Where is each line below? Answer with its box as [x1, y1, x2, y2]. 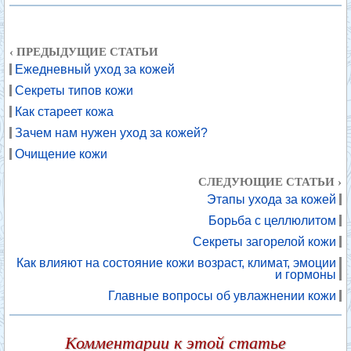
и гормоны [275, 268, 336, 281]
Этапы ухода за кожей [207, 193, 336, 206]
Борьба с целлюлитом [208, 214, 336, 227]
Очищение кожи [15, 147, 107, 161]
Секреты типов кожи [15, 84, 133, 97]
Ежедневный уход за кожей [15, 63, 175, 76]
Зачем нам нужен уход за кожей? [15, 126, 208, 139]
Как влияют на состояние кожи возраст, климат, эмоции [16, 256, 336, 270]
